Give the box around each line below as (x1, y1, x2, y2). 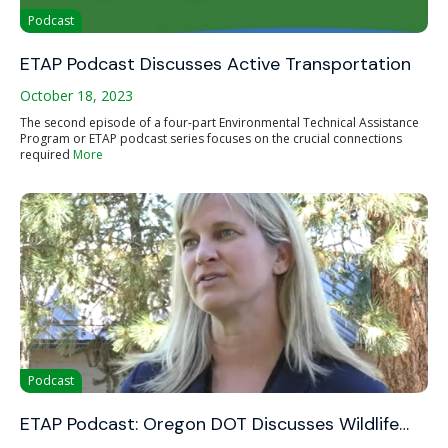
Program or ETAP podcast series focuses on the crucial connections (20, 130, 402, 147)
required (20, 146, 73, 163)
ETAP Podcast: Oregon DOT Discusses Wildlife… (20, 412, 409, 436)
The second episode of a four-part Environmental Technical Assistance (20, 114, 419, 131)
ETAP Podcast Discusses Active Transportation (20, 52, 411, 76)
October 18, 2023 (20, 86, 133, 105)
